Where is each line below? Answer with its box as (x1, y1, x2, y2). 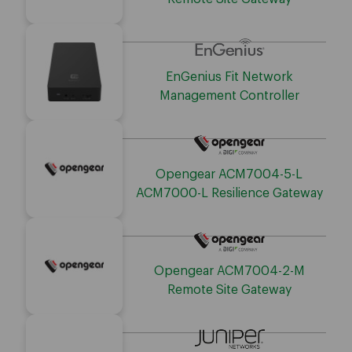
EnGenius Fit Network (165, 71, 293, 84)
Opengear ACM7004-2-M (153, 265, 305, 278)
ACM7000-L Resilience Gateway (135, 186, 323, 200)
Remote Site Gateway (167, 284, 291, 297)
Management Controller (159, 90, 299, 103)
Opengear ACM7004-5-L (156, 167, 303, 181)
